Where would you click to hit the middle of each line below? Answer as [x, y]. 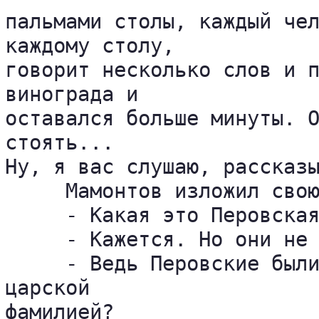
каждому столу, [96, 46]
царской [53, 288]
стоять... [66, 142]
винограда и [78, 94]
